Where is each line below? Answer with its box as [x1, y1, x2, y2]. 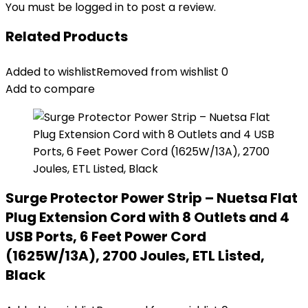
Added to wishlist [5, 64, 96, 80]
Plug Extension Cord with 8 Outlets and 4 [5, 208, 289, 227]
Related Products [5, 27, 128, 46]
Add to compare [5, 81, 95, 97]
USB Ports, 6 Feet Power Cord [5, 227, 206, 246]
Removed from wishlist [96, 64, 219, 80]
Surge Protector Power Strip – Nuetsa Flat [5, 188, 298, 208]
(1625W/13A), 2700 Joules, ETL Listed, [5, 246, 265, 265]
